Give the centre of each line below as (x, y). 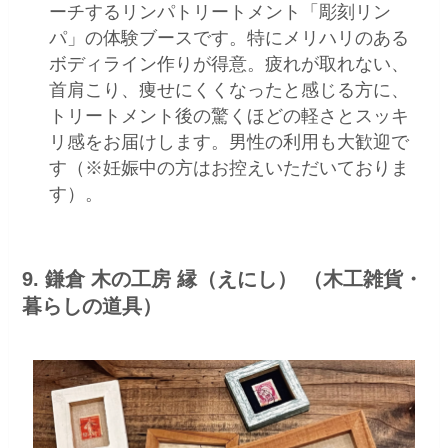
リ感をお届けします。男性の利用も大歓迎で (229, 142)
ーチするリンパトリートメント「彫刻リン (220, 12)
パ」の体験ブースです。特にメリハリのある (229, 38)
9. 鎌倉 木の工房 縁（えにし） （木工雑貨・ (223, 279)
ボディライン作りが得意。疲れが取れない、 (229, 64)
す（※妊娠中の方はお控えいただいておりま (229, 168)
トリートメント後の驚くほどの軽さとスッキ (229, 116)
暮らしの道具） (92, 306)
